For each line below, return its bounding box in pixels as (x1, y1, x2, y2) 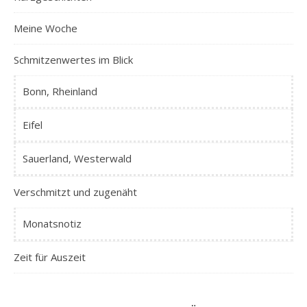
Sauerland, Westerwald (23, 151, 132, 165)
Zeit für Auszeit (14, 249, 86, 264)
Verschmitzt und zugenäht (14, 184, 137, 199)
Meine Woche (14, 21, 77, 35)
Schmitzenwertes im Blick (14, 52, 133, 66)
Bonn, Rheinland (23, 84, 97, 98)
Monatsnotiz (23, 216, 82, 230)
